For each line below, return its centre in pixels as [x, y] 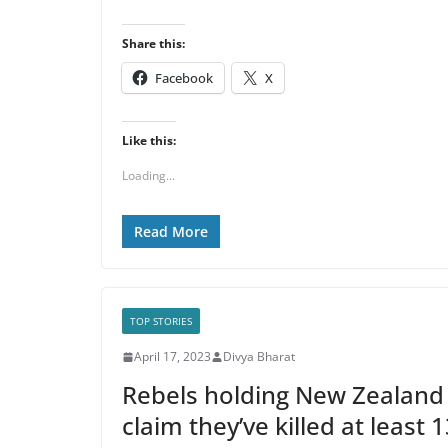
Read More [171, 231]
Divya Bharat [259, 356]
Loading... [148, 175]
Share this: [153, 43]
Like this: [149, 140]
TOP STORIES [161, 321]
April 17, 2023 [172, 356]
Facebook [184, 78]
